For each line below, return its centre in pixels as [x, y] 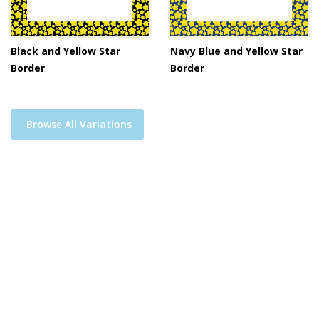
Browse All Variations [79, 124]
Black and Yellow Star [66, 51]
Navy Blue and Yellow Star [236, 51]
